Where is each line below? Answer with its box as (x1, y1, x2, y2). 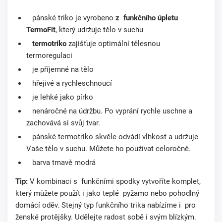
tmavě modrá (52, 158, 96, 167)
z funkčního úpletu (115, 13, 178, 23)
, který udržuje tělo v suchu (55, 25, 143, 35)
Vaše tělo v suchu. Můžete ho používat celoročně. (26, 144, 191, 154)
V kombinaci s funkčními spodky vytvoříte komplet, (30, 177, 201, 186)
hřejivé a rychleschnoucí (26, 79, 112, 88)
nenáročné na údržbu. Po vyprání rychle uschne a (26, 107, 192, 116)
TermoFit (26, 25, 55, 35)
